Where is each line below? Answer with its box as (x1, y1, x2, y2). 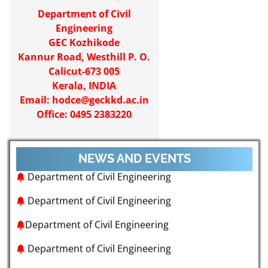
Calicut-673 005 (48, 65, 120, 78)
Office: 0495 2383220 (36, 108, 132, 121)
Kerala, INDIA (52, 79, 117, 92)
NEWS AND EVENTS (78, 151, 191, 166)
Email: (19, 93, 52, 106)
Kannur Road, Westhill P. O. (18, 50, 151, 63)
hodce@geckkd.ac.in (51, 93, 149, 106)
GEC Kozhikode (48, 36, 120, 49)
